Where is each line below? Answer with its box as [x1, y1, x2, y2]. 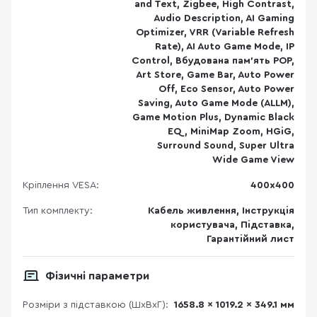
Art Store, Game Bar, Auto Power [136, 70, 294, 80]
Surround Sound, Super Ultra [157, 141, 294, 151]
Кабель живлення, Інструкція [148, 206, 294, 216]
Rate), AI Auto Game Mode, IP [155, 42, 294, 52]
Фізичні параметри [45, 270, 149, 282]
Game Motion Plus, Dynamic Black [132, 113, 294, 122]
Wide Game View [212, 155, 294, 165]
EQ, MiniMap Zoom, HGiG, [168, 127, 294, 137]
